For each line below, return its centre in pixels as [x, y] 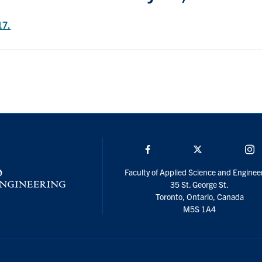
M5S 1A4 [200, 208]
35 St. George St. [200, 184]
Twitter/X [220, 149]
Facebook [170, 149]
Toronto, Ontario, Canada [199, 196]
